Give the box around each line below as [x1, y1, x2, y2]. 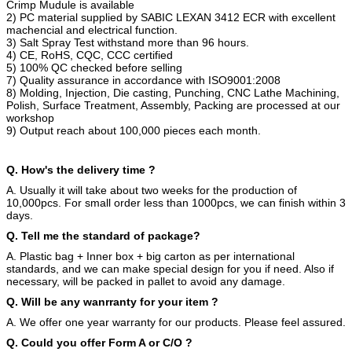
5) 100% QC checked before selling [6, 60, 182, 74]
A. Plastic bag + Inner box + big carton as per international [6, 249, 295, 262]
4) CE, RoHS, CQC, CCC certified [6, 48, 173, 61]
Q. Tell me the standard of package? [6, 229, 200, 242]
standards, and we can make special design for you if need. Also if [6, 262, 334, 275]
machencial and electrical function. [6, 23, 178, 36]
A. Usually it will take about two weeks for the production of [6, 183, 297, 196]
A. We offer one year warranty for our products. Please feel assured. [6, 315, 346, 328]
